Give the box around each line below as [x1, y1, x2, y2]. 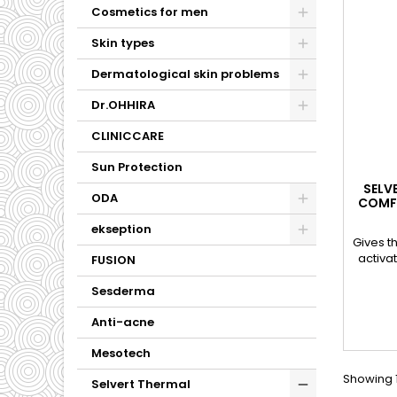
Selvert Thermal [91, 376, 191, 393]
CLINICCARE [91, 128, 164, 144]
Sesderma [91, 283, 155, 300]
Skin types [91, 35, 154, 51]
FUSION [91, 252, 136, 269]
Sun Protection [91, 159, 183, 175]
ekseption [91, 221, 152, 237]
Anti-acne [91, 314, 154, 331]
